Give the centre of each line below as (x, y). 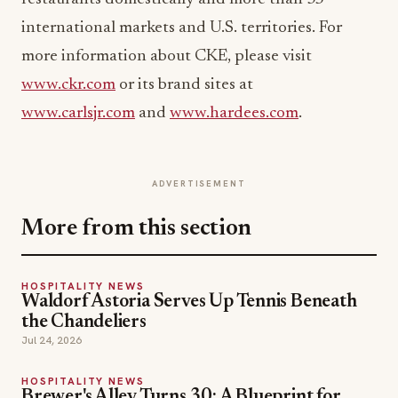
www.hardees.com (234, 113)
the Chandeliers (84, 322)
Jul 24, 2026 (52, 340)
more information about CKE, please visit (167, 56)
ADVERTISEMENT (199, 183)
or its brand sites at (184, 84)
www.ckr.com (68, 84)
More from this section (137, 229)
